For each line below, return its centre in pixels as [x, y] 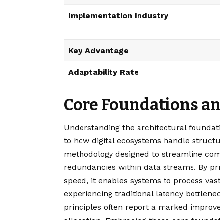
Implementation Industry [118, 15]
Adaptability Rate [104, 72]
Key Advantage [98, 50]
